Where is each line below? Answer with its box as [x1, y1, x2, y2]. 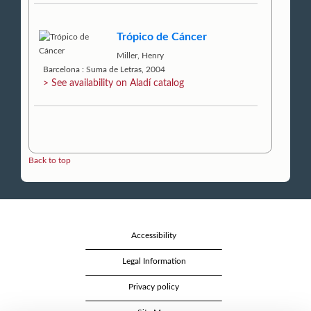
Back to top [28, 155, 71, 165]
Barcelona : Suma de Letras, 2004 [43, 65, 166, 74]
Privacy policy [128, 282, 179, 291]
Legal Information [121, 256, 186, 265]
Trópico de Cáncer [117, 31, 208, 42]
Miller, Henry [117, 51, 165, 60]
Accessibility [131, 230, 176, 239]
